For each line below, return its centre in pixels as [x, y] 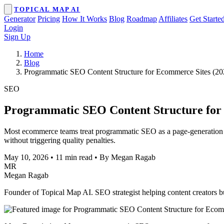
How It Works [84, 19]
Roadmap [142, 19]
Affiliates [173, 19]
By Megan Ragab [127, 157]
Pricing [49, 19]
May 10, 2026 [26, 157]
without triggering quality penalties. [60, 140]
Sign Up [17, 37]
